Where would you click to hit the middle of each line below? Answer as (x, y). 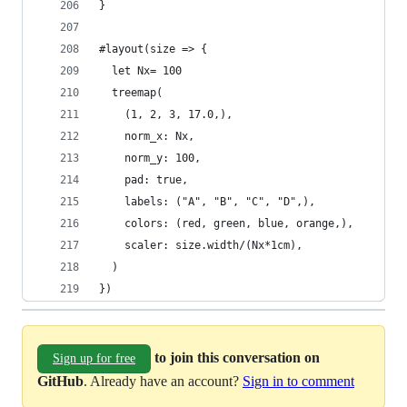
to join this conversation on (237, 357)
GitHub (60, 381)
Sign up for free (94, 358)
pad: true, (144, 180)
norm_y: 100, (150, 158)
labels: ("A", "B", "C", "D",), (207, 202)
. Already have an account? (163, 381)
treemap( (131, 93)
